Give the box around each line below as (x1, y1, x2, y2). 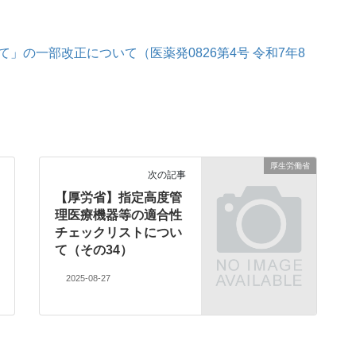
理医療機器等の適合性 (55, 208, 183, 222)
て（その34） (55, 243, 133, 257)
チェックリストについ (55, 226, 183, 240)
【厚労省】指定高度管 (55, 191, 183, 205)
